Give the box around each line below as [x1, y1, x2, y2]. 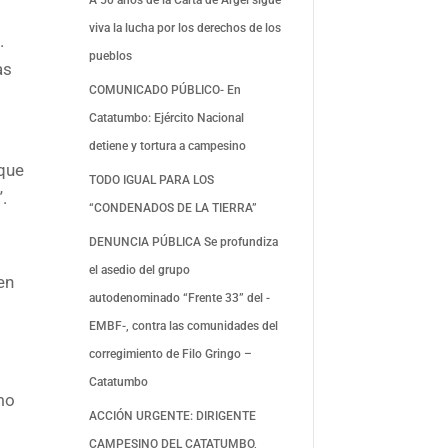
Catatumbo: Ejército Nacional [89, 110, 245, 125]
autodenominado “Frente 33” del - [89, 290, 271, 305]
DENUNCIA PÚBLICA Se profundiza [89, 234, 279, 249]
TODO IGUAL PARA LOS [89, 172, 215, 187]
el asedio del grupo [89, 262, 191, 277]
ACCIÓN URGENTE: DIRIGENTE [89, 408, 257, 423]
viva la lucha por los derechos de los [89, 20, 282, 35]
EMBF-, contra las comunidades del [89, 318, 279, 333]
